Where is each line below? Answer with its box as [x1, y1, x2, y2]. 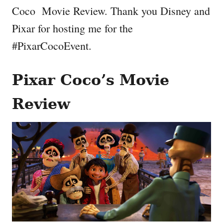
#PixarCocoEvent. [12, 38, 92, 53]
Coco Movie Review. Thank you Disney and [12, 3, 210, 18]
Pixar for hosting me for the [12, 21, 133, 36]
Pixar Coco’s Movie [12, 71, 169, 89]
